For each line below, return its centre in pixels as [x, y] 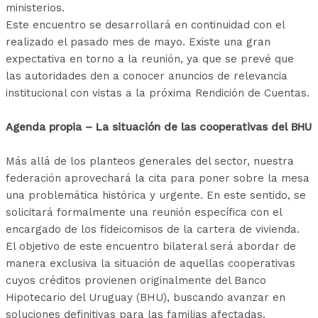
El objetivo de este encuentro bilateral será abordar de [151, 246]
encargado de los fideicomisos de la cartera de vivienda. [153, 229]
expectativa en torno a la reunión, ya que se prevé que [150, 59]
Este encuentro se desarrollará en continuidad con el [146, 24]
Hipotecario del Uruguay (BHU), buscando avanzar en [146, 297]
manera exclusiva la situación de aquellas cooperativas [151, 263]
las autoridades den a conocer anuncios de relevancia [147, 76]
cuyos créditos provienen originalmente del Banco [136, 280]
